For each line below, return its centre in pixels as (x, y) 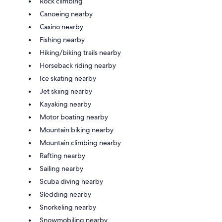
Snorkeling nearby (68, 207)
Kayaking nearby (65, 104)
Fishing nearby (62, 40)
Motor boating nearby (74, 117)
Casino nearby (61, 27)
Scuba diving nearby (71, 182)
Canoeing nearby (66, 14)
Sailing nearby (61, 169)
